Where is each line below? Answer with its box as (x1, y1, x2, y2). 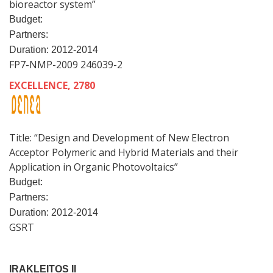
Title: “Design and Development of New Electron (9, 130, 229, 144)
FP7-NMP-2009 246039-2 (9, 58, 122, 71)
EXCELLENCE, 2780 (9, 79, 95, 92)
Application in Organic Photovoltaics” (9, 160, 178, 174)
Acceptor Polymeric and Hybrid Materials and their (9, 145, 238, 159)
